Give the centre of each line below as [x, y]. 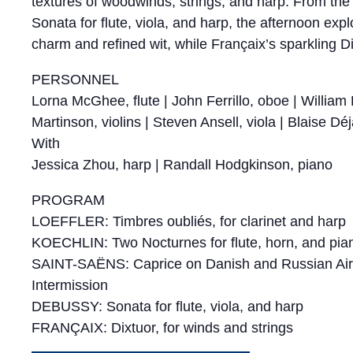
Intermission [70, 285]
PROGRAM [68, 200]
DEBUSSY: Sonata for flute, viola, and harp [167, 307]
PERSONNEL [75, 80]
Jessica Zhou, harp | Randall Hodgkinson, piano [182, 165]
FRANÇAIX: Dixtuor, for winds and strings [162, 328]
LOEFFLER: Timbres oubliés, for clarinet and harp [189, 221]
